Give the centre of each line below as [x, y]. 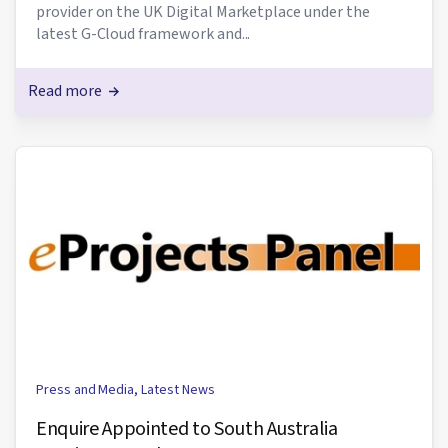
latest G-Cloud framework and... [143, 33]
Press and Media [85, 389]
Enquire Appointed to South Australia [187, 428]
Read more [66, 90]
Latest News [178, 389]
